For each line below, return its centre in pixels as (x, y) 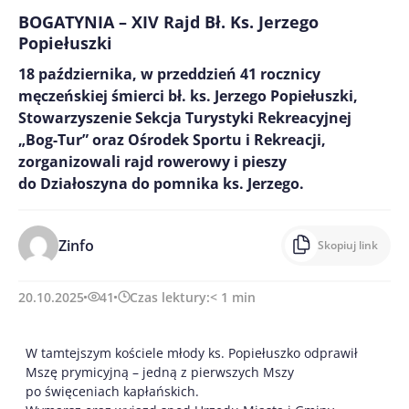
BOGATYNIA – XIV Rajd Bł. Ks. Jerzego (168, 21)
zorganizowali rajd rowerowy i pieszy (152, 161)
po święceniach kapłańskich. (112, 391)
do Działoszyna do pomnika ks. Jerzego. (161, 183)
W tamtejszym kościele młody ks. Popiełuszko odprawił (192, 352)
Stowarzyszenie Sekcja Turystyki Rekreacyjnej (185, 117)
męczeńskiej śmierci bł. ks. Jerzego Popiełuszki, (188, 95)
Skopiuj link (348, 245)
